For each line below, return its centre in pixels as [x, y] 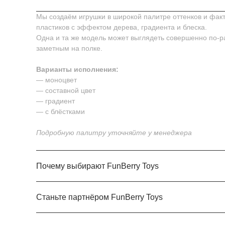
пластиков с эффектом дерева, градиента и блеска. [122, 27]
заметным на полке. [69, 48]
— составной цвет [66, 90]
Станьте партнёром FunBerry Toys [99, 197]
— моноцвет [57, 80]
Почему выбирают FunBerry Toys [97, 166]
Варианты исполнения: [77, 69]
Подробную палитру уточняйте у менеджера [114, 133]
